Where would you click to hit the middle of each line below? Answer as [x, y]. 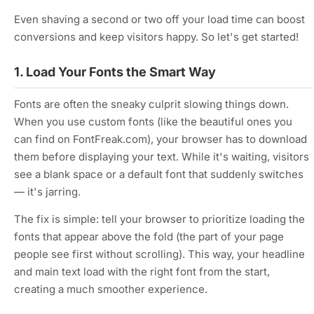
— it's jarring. [47, 192]
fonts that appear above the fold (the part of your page [149, 237]
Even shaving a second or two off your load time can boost [159, 19]
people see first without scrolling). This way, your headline [159, 254]
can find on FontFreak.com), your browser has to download [161, 139]
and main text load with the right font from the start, [142, 272]
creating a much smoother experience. [111, 289]
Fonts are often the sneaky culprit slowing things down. [151, 104]
